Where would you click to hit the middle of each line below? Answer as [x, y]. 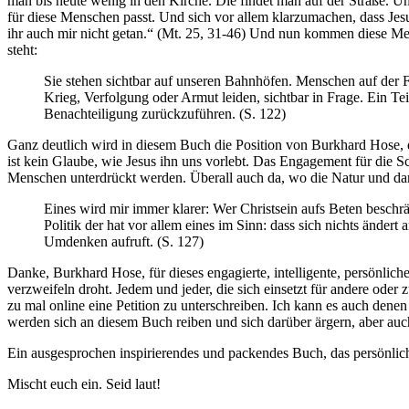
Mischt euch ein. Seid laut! [84, 383]
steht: [22, 49]
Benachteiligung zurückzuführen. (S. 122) [165, 113]
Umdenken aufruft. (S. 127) [124, 241]
